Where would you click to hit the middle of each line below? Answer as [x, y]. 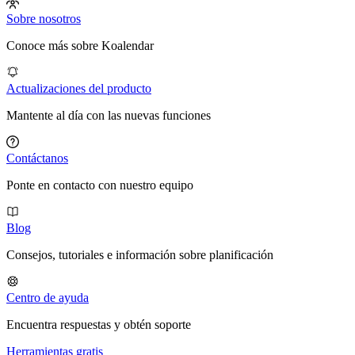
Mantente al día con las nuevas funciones [109, 115]
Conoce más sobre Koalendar [80, 45]
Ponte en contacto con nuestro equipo [100, 185]
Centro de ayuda [48, 297]
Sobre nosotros [44, 18]
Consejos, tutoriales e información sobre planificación [140, 254]
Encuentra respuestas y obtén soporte [99, 324]
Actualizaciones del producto [79, 88]
